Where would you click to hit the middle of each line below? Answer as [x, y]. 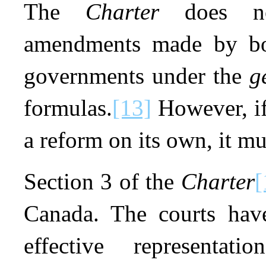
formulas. [68, 107]
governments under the [137, 75]
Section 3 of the [102, 181]
